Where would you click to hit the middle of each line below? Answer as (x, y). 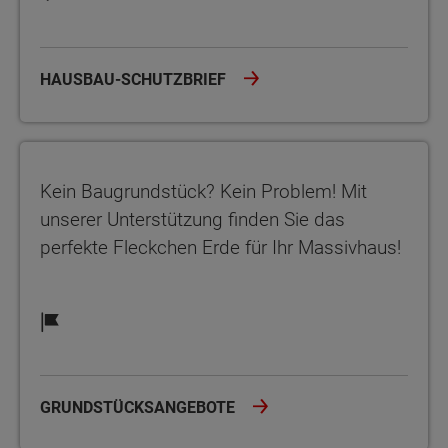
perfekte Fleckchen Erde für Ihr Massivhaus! (223, 248)
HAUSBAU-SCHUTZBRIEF (135, 80)
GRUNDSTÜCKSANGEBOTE (139, 408)
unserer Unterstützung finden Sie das (192, 220)
